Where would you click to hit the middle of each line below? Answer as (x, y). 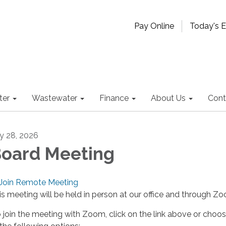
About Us (168, 98)
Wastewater (54, 98)
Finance (114, 98)
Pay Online (154, 26)
